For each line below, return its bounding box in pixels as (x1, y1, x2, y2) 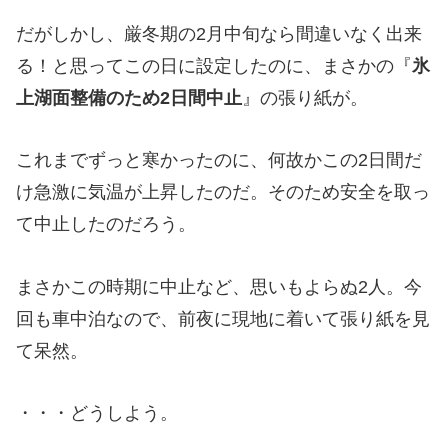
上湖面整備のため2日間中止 (16, 87, 242, 108)
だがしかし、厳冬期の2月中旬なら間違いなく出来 (16, 23, 422, 44)
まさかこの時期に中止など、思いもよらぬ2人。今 (16, 276, 422, 297)
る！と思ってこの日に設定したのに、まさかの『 (16, 55, 412, 76)
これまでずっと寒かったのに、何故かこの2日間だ (16, 150, 422, 171)
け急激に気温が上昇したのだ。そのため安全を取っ (16, 182, 430, 203)
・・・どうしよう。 (16, 403, 178, 424)
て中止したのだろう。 (16, 214, 196, 235)
